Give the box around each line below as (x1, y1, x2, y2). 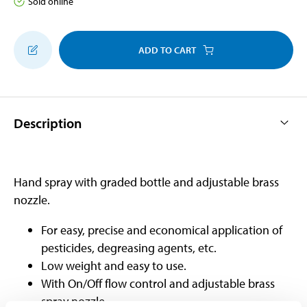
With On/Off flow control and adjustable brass (41, 275, 275, 291)
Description (14, 114, 82, 132)
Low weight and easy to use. (41, 257, 186, 273)
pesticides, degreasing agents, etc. (41, 239, 217, 256)
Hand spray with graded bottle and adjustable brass (14, 173, 279, 190)
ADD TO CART (138, 43, 196, 56)
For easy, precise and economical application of (41, 221, 282, 238)
